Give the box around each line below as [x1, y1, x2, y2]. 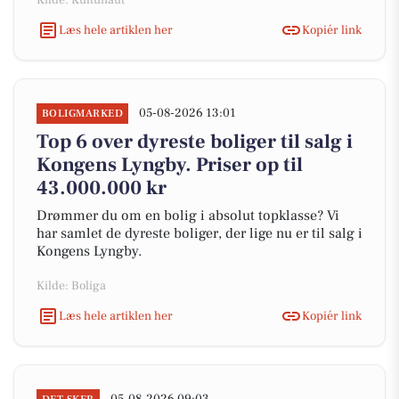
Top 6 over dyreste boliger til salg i [37, 129, 353, 154]
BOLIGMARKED [42, 107, 124, 120]
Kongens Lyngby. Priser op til [37, 152, 303, 177]
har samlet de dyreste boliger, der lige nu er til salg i [37, 224, 362, 242]
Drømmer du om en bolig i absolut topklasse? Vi [37, 207, 339, 224]
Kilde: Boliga [37, 278, 106, 294]
